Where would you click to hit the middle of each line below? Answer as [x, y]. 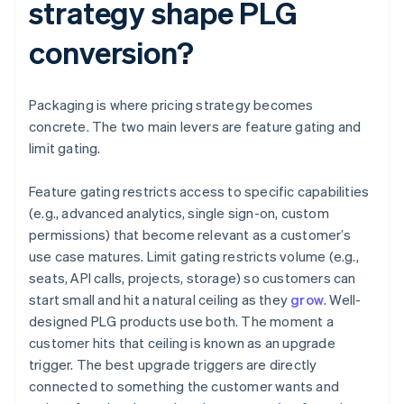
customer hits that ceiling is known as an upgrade [182, 343]
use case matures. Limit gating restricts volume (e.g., [194, 257]
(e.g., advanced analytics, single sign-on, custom [179, 213]
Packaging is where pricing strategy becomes [171, 105]
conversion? [111, 52]
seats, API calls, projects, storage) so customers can [193, 278]
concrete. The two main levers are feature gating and [195, 127]
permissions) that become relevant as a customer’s [190, 235]
